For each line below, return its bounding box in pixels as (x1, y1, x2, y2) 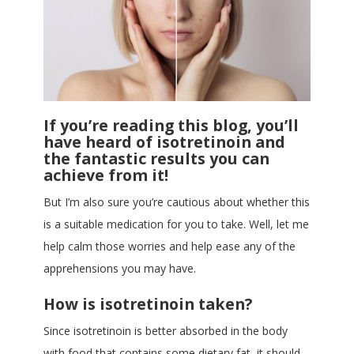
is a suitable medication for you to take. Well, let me (43, 217, 309, 232)
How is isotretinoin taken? (43, 293, 252, 315)
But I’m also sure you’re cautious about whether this (43, 194, 310, 210)
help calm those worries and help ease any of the (43, 239, 296, 254)
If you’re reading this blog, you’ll (43, 115, 299, 137)
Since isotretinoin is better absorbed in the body (43, 323, 288, 339)
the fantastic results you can (43, 148, 269, 170)
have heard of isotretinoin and (43, 131, 285, 153)
